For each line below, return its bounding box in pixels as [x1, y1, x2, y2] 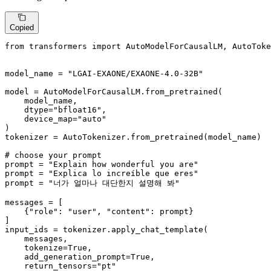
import [92, 42, 121, 51]
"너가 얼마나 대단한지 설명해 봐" [48, 178, 180, 188]
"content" [106, 207, 150, 217]
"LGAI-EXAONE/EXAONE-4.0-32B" [68, 69, 203, 79]
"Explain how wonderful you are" [48, 160, 198, 169]
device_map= [5, 114, 77, 124]
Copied [10, 23, 34, 33]
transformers [24, 42, 92, 51]
